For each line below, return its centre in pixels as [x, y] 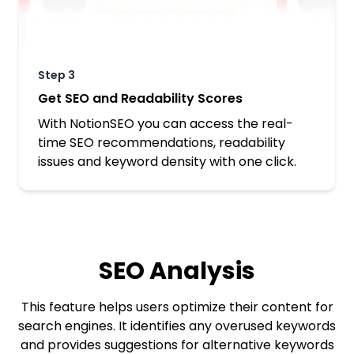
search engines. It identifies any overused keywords [177, 326]
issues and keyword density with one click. [167, 161]
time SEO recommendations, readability [162, 142]
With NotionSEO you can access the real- [166, 123]
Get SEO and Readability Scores [140, 98]
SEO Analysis [177, 271]
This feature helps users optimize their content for [177, 307]
